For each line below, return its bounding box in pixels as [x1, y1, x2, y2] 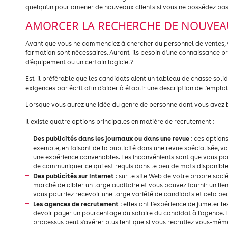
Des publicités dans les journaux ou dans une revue [33, 134, 189, 142]
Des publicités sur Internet [33, 172, 114, 180]
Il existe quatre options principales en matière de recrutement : [25, 118, 214, 125]
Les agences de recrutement [33, 199, 119, 208]
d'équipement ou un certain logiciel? [25, 58, 133, 66]
